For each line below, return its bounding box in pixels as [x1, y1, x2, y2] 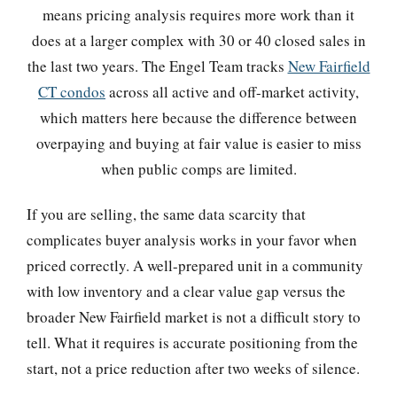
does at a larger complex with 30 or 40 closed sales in [31, 30, 366, 51]
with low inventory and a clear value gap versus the [27, 281, 346, 302]
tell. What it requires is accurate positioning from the [27, 332, 358, 354]
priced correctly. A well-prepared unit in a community [27, 255, 363, 276]
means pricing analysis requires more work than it [43, 4, 354, 26]
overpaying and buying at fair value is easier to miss [35, 133, 362, 154]
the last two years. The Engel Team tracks [27, 56, 288, 77]
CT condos [38, 82, 105, 103]
